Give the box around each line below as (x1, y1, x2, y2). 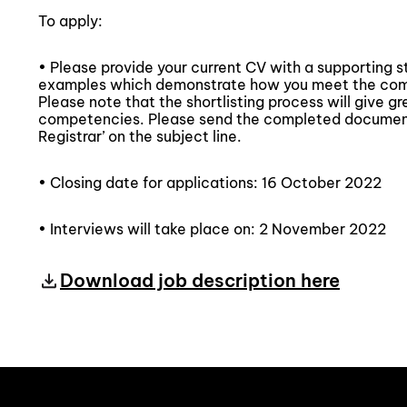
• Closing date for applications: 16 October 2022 (38, 174, 382, 192)
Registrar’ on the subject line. (38, 127, 242, 145)
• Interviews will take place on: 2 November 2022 (38, 220, 386, 238)
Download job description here (60, 269, 340, 292)
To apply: (38, 12, 103, 30)
